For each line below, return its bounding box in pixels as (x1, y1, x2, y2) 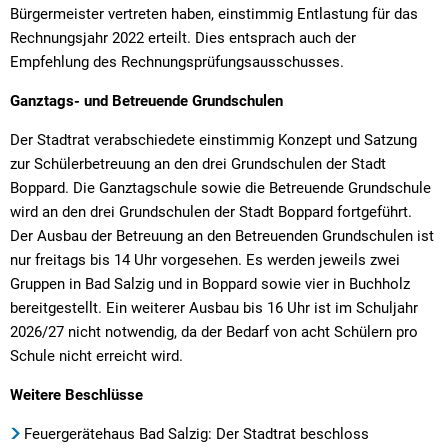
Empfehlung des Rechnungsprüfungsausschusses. (10, 52, 344, 71)
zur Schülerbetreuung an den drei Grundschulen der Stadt (10, 154, 386, 173)
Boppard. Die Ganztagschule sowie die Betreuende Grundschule (10, 178, 431, 197)
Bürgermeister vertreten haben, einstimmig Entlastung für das (10, 4, 418, 23)
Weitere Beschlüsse (10, 385, 143, 404)
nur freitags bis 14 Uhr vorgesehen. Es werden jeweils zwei (10, 250, 400, 269)
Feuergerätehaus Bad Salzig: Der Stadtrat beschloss (24, 424, 369, 443)
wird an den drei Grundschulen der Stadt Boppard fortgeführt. (10, 202, 412, 221)
